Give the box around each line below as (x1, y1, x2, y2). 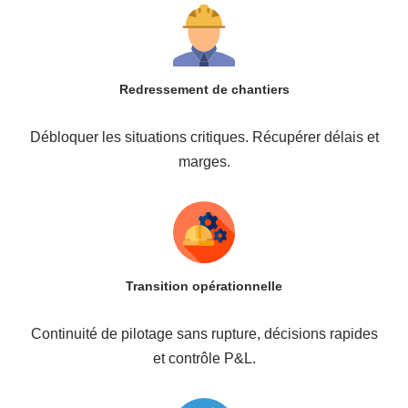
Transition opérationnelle (126, 278, 282, 293)
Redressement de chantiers (118, 81, 290, 97)
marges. (178, 153, 230, 169)
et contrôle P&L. (152, 350, 256, 366)
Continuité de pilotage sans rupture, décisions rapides (30, 325, 378, 342)
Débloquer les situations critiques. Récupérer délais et (29, 128, 379, 145)
